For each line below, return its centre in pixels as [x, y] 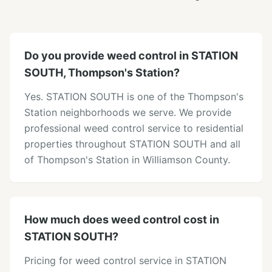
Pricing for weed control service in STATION [125, 260]
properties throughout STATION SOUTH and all [132, 144]
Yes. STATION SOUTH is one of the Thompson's [134, 97]
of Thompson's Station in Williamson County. [127, 160]
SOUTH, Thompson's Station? [102, 73]
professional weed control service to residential [134, 128]
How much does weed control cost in [122, 219]
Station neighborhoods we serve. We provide [128, 112]
